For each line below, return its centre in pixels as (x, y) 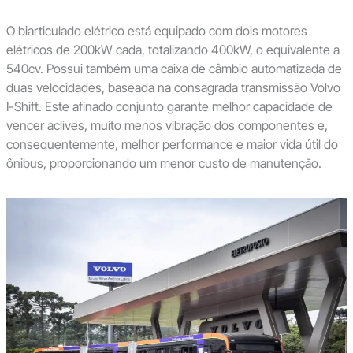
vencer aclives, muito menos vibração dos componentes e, (167, 125)
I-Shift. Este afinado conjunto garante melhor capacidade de (169, 106)
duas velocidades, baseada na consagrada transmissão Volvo (173, 87)
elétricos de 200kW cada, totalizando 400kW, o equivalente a (173, 49)
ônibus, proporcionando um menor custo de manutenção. (163, 163)
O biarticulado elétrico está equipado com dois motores (156, 30)
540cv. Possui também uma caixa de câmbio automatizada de (174, 68)
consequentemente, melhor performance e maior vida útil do (172, 144)
